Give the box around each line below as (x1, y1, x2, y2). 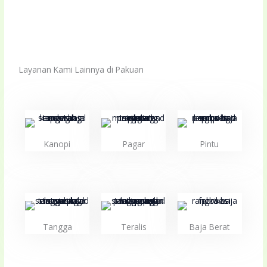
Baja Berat (190, 221, 230, 232)
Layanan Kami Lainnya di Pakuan (19, 63, 144, 75)
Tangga (42, 221, 72, 232)
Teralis (120, 221, 147, 232)
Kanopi (44, 138, 71, 150)
